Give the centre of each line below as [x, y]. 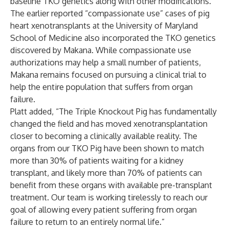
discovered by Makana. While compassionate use [101, 50]
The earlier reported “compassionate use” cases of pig [110, 13]
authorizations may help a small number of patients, [106, 62]
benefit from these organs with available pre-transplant [111, 185]
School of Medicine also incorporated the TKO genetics [113, 38]
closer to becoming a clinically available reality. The [104, 136]
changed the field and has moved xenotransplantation [109, 124]
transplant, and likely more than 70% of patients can [106, 173]
